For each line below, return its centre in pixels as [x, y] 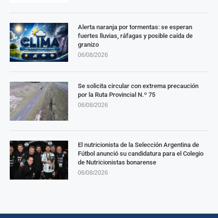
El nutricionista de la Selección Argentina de [138, 145]
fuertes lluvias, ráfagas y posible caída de [135, 36]
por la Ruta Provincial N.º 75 [117, 94]
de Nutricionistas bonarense [117, 162]
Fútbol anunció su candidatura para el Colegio [141, 153]
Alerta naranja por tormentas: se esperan [135, 27]
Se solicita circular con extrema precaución [138, 86]
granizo [88, 44]
